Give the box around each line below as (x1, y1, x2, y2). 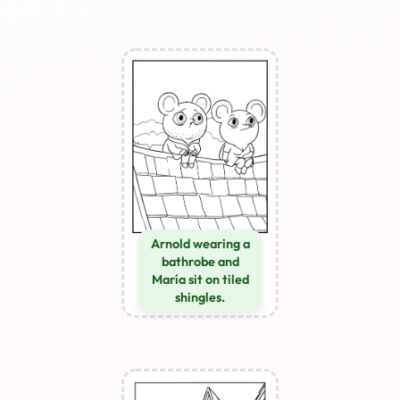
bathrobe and (161, 254, 239, 271)
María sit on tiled (151, 271, 249, 288)
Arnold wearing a (150, 236, 250, 253)
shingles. (175, 289, 225, 306)
